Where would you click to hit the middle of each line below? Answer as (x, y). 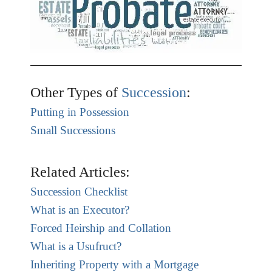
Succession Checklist (79, 191)
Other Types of (76, 92)
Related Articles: (80, 172)
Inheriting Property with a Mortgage (114, 264)
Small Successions (73, 130)
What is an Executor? (80, 209)
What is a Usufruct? (76, 246)
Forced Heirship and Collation (101, 228)
